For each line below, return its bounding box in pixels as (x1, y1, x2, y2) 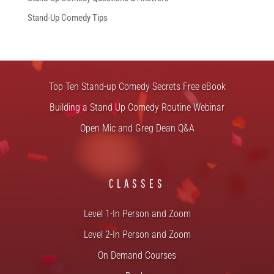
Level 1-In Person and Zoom (83, 207, 191, 220)
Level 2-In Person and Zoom (83, 228, 191, 240)
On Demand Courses (98, 249, 176, 261)
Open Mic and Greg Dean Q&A (80, 122, 194, 134)
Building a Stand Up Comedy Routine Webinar (50, 101, 224, 113)
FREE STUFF (99, 49, 175, 63)
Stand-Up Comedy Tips (27, 12, 108, 23)
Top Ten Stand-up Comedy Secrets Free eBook (48, 80, 226, 92)
